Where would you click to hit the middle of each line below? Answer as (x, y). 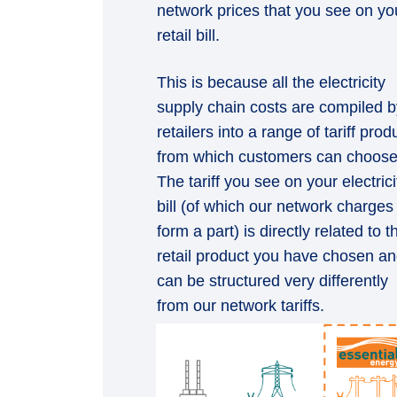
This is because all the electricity (271, 82)
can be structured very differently (272, 281)
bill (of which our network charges (275, 206)
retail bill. (188, 35)
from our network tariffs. (240, 306)
